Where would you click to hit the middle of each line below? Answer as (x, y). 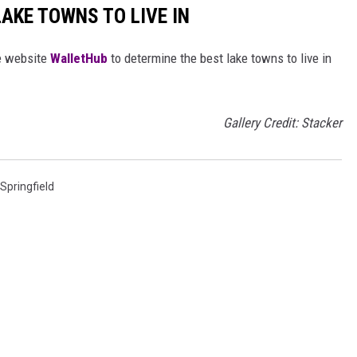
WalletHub (79, 59)
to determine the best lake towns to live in (220, 59)
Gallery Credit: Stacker (282, 123)
